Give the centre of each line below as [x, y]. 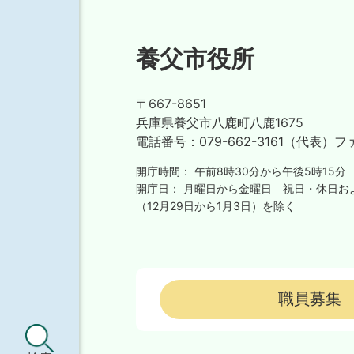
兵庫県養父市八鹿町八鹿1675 [220, 122]
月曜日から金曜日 [228, 188]
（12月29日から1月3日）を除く [216, 205]
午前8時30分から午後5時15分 [270, 171]
